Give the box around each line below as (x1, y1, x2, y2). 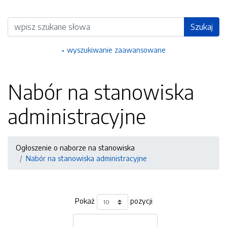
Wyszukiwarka (8, 18, 55, 27)
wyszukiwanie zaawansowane (66, 45, 166, 54)
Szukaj (191, 22, 213, 32)
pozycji (128, 196, 153, 206)
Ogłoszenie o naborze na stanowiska (16, 143, 135, 152)
